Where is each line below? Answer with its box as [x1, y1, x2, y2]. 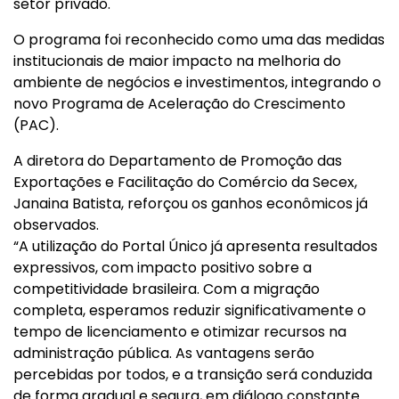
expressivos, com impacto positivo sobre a [13, 257, 312, 278]
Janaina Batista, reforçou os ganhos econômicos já [13, 193, 368, 214]
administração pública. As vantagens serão [13, 343, 314, 363]
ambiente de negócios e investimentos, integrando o [13, 72, 381, 93]
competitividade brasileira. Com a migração [13, 279, 320, 299]
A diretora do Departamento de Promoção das [13, 151, 342, 171]
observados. [13, 215, 99, 235]
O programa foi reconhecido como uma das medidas [13, 29, 385, 50]
